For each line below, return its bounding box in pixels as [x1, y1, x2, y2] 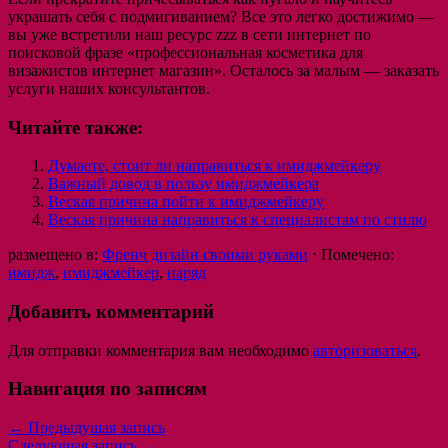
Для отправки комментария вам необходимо [8, 341, 313, 359]
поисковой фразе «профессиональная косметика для [8, 43, 363, 61]
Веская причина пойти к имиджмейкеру [48, 193, 324, 211]
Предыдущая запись [24, 419, 165, 437]
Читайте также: [8, 116, 143, 138]
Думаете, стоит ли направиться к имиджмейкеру [48, 157, 381, 175]
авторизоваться [313, 341, 417, 359]
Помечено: [321, 246, 394, 264]
